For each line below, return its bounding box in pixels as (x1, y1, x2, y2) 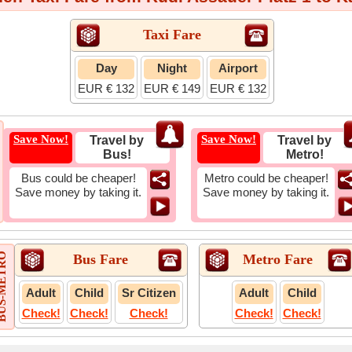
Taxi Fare (143, 26, 201, 42)
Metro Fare (243, 251, 313, 267)
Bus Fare (73, 251, 128, 267)
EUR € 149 (144, 82, 200, 95)
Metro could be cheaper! (203, 171, 328, 185)
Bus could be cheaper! (20, 171, 136, 185)
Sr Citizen (121, 286, 176, 299)
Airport (218, 61, 258, 75)
